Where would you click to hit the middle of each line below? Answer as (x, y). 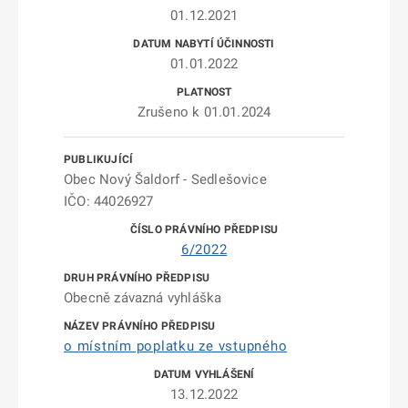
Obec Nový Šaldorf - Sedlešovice (165, 179)
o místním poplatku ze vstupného (176, 346)
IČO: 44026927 (109, 201)
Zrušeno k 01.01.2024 (204, 112)
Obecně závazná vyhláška (143, 298)
